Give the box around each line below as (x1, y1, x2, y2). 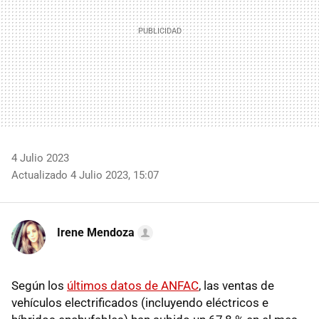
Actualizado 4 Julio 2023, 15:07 (11, 168, 159, 182)
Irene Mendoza (57, 225, 135, 239)
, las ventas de (199, 278, 274, 293)
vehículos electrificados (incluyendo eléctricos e (11, 295, 268, 310)
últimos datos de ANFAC (67, 278, 199, 293)
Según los (11, 278, 67, 293)
